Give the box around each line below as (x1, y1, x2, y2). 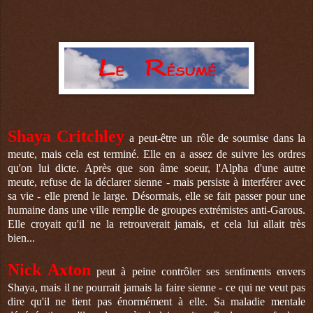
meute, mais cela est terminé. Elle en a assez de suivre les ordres (8, 148, 305, 161)
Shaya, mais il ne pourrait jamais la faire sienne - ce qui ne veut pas (8, 282, 305, 294)
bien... (8, 232, 35, 245)
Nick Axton (8, 261, 92, 279)
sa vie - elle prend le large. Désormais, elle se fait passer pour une (8, 190, 305, 203)
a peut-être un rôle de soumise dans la (124, 132, 306, 145)
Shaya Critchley (8, 127, 125, 146)
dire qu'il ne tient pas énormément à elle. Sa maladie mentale (8, 296, 305, 308)
